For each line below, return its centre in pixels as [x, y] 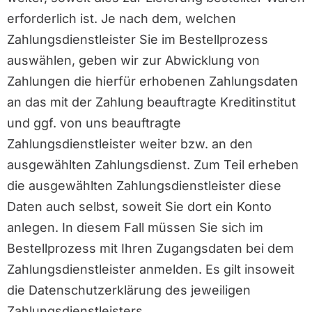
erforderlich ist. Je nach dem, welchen [122, 18]
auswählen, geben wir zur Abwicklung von [133, 60]
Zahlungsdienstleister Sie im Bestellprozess [138, 39]
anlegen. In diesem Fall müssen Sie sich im [135, 227]
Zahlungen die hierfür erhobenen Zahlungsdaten [153, 81]
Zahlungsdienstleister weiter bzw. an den [130, 143]
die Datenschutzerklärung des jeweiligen [129, 290]
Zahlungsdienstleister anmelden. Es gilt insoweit [151, 269]
